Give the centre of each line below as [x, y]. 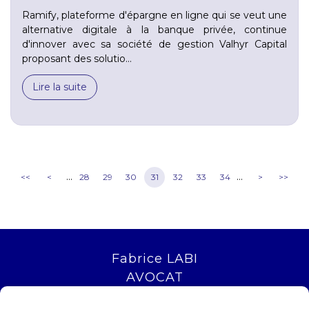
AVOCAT [154, 277]
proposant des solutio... [77, 58]
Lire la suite [60, 87]
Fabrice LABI [154, 258]
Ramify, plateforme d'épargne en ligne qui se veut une [154, 15]
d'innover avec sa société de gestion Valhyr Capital [154, 44]
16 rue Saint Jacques [154, 293]
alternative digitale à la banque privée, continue [154, 29]
